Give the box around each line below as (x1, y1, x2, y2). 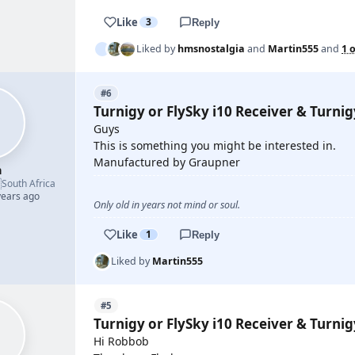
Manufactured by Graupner (94, 155, 240, 170)
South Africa (2, 177, 55, 190)
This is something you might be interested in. (94, 138, 336, 153)
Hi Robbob (94, 334, 149, 349)
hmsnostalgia (177, 42, 245, 55)
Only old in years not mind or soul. (94, 198, 240, 212)
